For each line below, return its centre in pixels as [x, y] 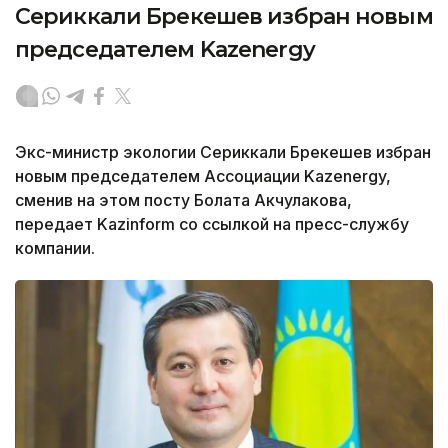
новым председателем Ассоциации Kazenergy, [203, 176]
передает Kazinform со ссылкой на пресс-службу [212, 224]
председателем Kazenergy [165, 50]
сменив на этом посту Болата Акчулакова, [183, 200]
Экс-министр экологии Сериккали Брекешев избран [223, 152]
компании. [55, 248]
